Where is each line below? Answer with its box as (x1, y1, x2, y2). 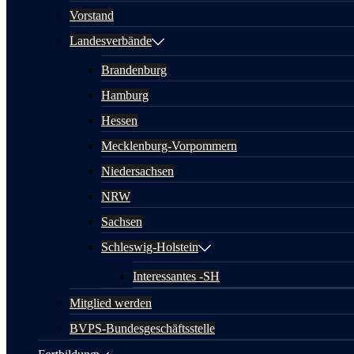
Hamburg (101, 88, 149, 102)
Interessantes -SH (133, 269, 220, 283)
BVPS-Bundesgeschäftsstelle (70, 322, 215, 335)
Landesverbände (70, 34, 152, 47)
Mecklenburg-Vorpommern (101, 139, 237, 153)
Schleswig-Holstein (101, 240, 198, 254)
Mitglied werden (70, 296, 152, 310)
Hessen (101, 114, 137, 127)
